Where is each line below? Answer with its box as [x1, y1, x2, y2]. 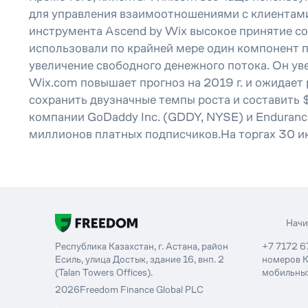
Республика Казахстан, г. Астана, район [55, 241, 228, 252]
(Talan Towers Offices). [55, 267, 153, 278]
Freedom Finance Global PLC [80, 283, 203, 295]
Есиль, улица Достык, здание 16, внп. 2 [55, 254, 224, 265]
